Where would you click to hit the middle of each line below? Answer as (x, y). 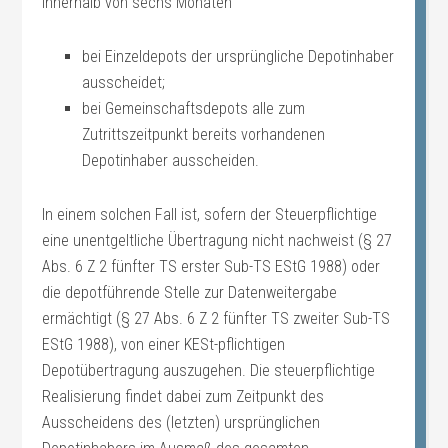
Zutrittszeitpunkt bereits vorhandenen (204, 134)
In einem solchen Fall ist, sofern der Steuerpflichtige (210, 214)
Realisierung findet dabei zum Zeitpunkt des (183, 396)
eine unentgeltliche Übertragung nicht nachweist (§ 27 (217, 240)
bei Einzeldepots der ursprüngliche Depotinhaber (238, 56)
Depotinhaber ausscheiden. (171, 160)
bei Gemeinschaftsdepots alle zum (194, 108)
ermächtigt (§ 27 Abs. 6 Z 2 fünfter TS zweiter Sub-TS (216, 318)
